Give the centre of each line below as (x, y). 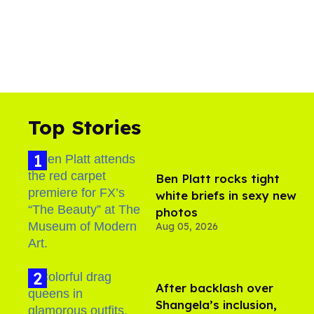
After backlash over (214, 287)
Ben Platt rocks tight (218, 178)
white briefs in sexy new (226, 195)
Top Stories (84, 127)
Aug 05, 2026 (187, 226)
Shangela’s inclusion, (216, 304)
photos (177, 212)
